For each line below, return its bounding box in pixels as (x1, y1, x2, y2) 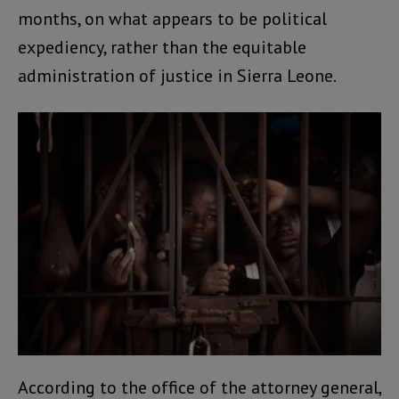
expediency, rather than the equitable (18, 36, 306, 60)
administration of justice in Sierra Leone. (18, 64, 337, 88)
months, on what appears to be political (18, 7, 327, 31)
